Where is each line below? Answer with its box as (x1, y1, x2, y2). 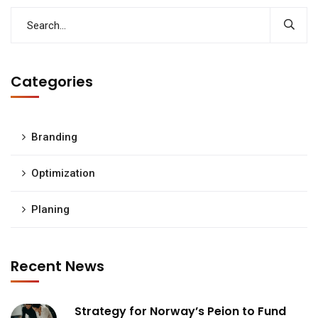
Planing (31, 203, 70, 216)
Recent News (11, 256, 104, 276)
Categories (11, 72, 93, 92)
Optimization (31, 167, 95, 180)
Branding (31, 131, 77, 143)
